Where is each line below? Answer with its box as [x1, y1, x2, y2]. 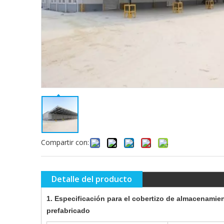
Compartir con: [41, 137, 89, 147]
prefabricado [46, 206, 90, 214]
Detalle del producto [51, 173, 132, 184]
